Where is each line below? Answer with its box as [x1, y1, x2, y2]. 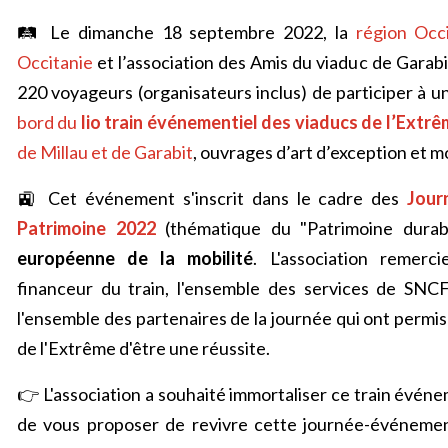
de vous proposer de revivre [17, 413, 254, 435]
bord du [17, 111, 81, 133]
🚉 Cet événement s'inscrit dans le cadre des [17, 187, 408, 209]
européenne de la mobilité [17, 247, 254, 269]
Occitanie [17, 51, 93, 73]
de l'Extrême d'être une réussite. [17, 337, 273, 359]
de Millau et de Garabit [17, 141, 193, 163]
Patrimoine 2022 [17, 217, 156, 239]
